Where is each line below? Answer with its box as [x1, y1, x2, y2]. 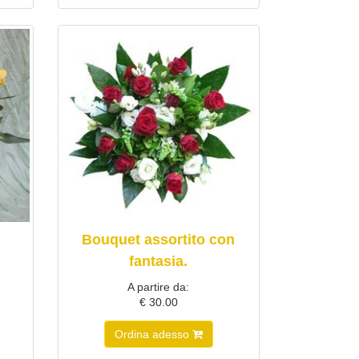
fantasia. [129, 252, 188, 269]
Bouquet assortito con [82, 231, 236, 248]
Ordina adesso [114, 327, 192, 341]
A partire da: [127, 280, 190, 293]
